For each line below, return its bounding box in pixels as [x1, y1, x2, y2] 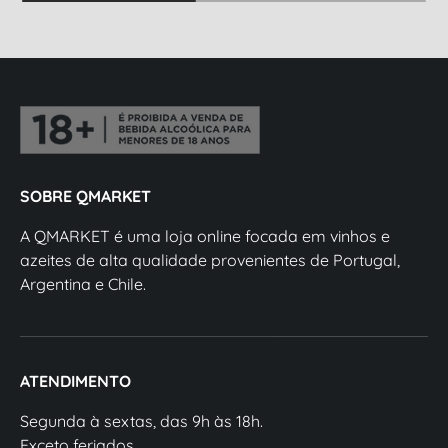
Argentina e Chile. [20, 274, 146, 295]
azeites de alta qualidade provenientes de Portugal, [20, 250, 400, 271]
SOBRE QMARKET [20, 186, 151, 207]
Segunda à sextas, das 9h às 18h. [20, 411, 263, 432]
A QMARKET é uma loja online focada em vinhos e [20, 226, 390, 247]
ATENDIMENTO [20, 371, 131, 392]
